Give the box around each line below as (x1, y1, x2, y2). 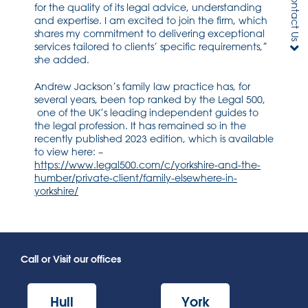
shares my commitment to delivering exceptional (34, 27, 265, 40)
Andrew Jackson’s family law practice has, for (34, 80, 250, 93)
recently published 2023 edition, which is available (34, 133, 274, 145)
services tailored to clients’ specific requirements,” (34, 41, 267, 53)
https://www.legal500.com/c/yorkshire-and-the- (34, 159, 261, 171)
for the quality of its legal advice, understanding (34, 1, 261, 14)
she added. (34, 54, 89, 66)
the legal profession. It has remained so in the (34, 120, 246, 132)
